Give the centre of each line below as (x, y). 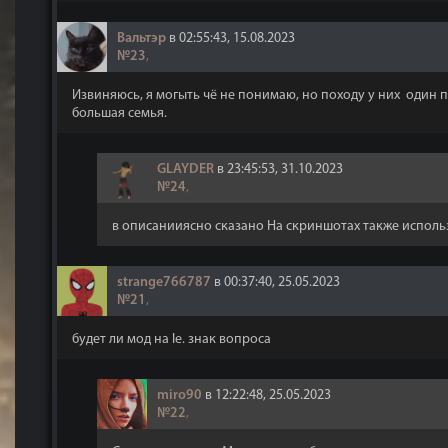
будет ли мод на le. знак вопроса (171, 339)
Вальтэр (141, 38)
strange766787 (164, 282)
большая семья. (119, 113)
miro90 (179, 395)
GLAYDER (185, 169)
